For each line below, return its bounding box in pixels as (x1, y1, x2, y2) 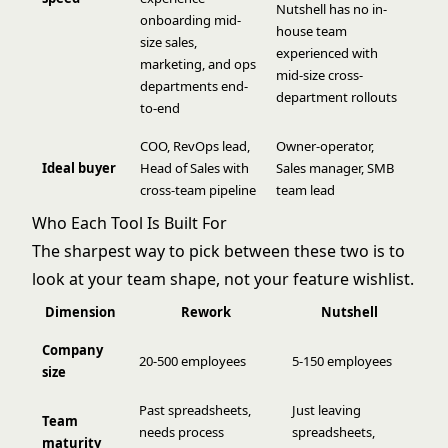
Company (42, 340, 103, 359)
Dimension (45, 302, 116, 321)
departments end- (140, 76, 248, 95)
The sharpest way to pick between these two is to (32, 239, 405, 262)
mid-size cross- (276, 65, 363, 84)
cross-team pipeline (140, 180, 256, 199)
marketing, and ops (140, 54, 256, 73)
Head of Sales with (140, 158, 249, 177)
